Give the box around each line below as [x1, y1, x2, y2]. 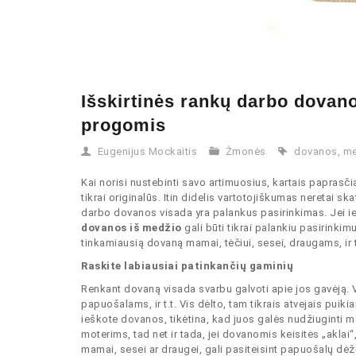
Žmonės [225, 145, 266, 158]
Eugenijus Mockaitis [97, 145, 197, 158]
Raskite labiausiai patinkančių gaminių [81, 260, 293, 273]
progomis [81, 115, 166, 136]
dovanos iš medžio [81, 222, 182, 234]
